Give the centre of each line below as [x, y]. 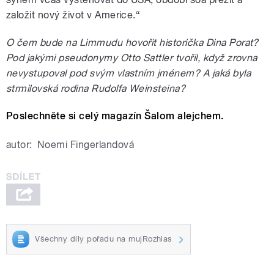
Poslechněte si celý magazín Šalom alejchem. [115, 116]
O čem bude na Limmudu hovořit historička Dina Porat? [132, 43]
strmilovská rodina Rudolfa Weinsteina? [96, 89]
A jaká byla [226, 73]
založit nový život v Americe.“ [73, 15]
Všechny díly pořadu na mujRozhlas [104, 239]
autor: [19, 145]
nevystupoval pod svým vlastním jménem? [103, 73]
